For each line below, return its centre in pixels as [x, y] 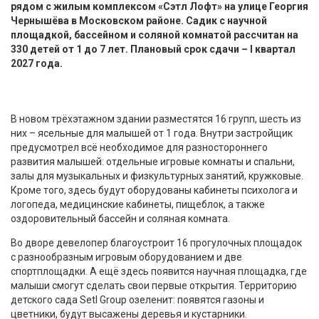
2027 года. [37, 63]
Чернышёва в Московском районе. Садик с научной [139, 20]
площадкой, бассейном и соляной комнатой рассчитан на [155, 35]
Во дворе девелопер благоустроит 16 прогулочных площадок [156, 242]
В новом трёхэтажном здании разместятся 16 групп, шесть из [156, 119]
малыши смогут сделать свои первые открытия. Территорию [154, 285]
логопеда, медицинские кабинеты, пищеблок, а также [138, 204]
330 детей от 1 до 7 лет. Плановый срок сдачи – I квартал [153, 49]
